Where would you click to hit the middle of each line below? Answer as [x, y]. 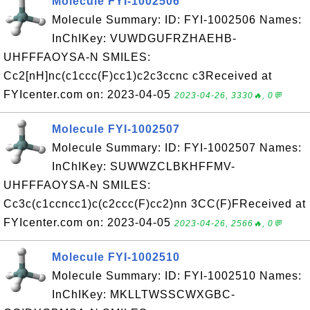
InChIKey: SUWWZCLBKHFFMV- [144, 166]
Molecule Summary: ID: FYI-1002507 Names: [177, 148]
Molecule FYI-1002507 [116, 129]
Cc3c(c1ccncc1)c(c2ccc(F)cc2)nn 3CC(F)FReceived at [155, 204]
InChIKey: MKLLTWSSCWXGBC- [144, 294]
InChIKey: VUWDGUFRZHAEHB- [144, 38]
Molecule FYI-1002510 [116, 257]
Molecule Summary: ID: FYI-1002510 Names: [177, 276]
